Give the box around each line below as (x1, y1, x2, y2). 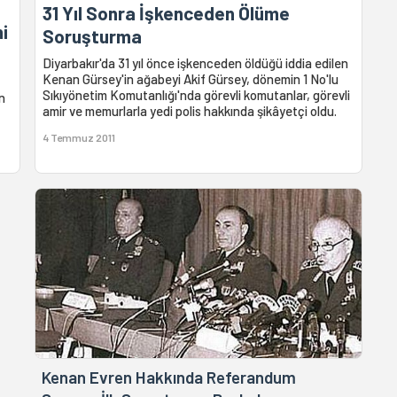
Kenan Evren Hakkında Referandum (42, 367, 297, 388)
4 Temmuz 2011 (43, 131, 116, 144)
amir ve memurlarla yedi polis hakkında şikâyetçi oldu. (43, 103, 338, 120)
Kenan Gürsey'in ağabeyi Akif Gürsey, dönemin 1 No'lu (43, 71, 339, 88)
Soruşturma (43, 25, 143, 48)
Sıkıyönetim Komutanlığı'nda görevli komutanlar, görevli (43, 87, 351, 104)
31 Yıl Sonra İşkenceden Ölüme (43, 2, 291, 25)
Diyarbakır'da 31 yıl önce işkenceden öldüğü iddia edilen (43, 55, 349, 72)
